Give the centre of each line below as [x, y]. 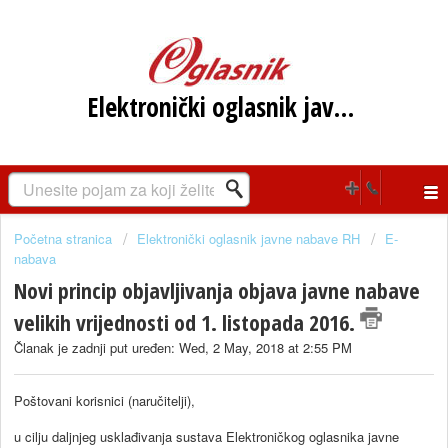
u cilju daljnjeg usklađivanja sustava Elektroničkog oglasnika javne [206, 436]
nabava [35, 258]
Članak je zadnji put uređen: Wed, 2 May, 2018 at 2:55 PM [183, 348]
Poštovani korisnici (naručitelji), [104, 400]
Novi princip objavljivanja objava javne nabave [217, 290]
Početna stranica [65, 238]
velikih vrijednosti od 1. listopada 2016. [187, 322]
